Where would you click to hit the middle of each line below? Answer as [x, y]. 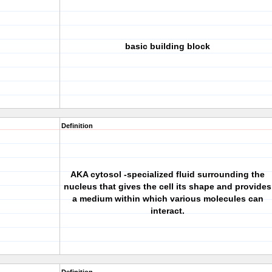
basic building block [168, 46]
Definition [77, 126]
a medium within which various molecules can [168, 199]
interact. [168, 211]
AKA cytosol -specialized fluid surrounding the [168, 174]
